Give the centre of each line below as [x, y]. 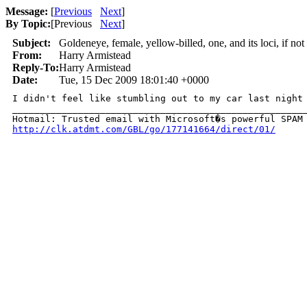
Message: [27, 11]
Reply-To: [36, 67]
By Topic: [28, 24]
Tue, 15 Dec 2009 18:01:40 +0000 [134, 80]
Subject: [32, 43]
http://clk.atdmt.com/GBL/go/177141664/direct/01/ [144, 129]
